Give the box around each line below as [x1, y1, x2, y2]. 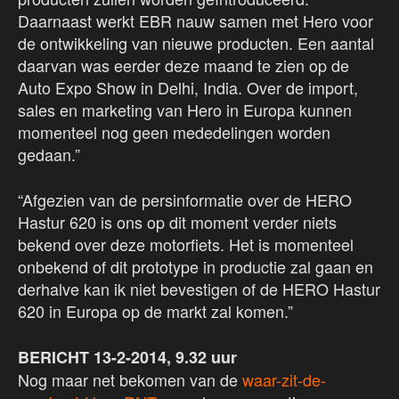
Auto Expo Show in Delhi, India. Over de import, [18, 76, 358, 100]
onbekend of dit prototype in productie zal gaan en [18, 255, 373, 279]
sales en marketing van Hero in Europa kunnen [18, 98, 352, 122]
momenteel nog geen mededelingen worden [18, 120, 330, 144]
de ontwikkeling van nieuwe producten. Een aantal [18, 31, 374, 55]
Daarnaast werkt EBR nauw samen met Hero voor [18, 9, 373, 33]
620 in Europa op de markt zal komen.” [18, 299, 293, 323]
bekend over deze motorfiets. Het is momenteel [18, 232, 354, 256]
